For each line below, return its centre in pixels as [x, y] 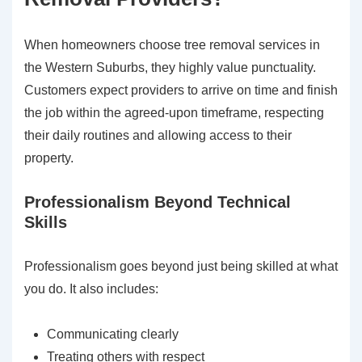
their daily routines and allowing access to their [158, 136]
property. [49, 158]
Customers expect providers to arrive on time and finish [181, 90]
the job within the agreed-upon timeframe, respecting [174, 113]
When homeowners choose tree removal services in [172, 45]
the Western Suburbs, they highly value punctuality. [170, 68]
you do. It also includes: [91, 289]
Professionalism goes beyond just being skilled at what [181, 267]
